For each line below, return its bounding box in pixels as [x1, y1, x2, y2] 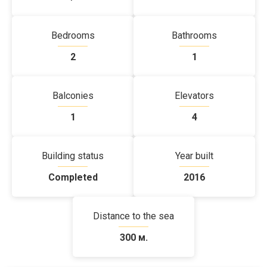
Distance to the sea [93, 210, 174, 222]
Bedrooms [51, 30, 95, 41]
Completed [48, 172, 98, 183]
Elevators [175, 90, 214, 101]
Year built [175, 150, 213, 162]
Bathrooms [172, 30, 217, 41]
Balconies [52, 90, 94, 101]
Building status [42, 150, 104, 162]
